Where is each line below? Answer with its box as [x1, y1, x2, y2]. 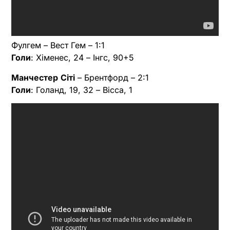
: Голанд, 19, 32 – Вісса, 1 [31, 84, 132, 95]
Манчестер [11, 72, 58, 83]
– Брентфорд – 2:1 [75, 72, 149, 83]
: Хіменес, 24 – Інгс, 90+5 [31, 52, 134, 63]
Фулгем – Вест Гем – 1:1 [11, 40, 105, 51]
